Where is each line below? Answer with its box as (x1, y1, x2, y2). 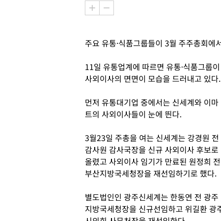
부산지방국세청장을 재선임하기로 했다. (85, 167, 219, 179)
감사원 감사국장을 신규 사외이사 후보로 (85, 144, 219, 155)
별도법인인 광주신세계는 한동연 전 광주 (85, 191, 219, 203)
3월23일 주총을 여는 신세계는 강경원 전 (85, 132, 219, 144)
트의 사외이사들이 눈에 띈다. (85, 108, 184, 120)
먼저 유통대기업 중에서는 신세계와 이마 (85, 96, 219, 108)
